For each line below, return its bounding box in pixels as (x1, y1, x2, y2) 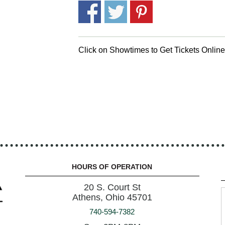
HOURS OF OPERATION (72, 163, 153, 171)
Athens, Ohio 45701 (72, 192, 152, 203)
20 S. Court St (83, 182, 141, 193)
